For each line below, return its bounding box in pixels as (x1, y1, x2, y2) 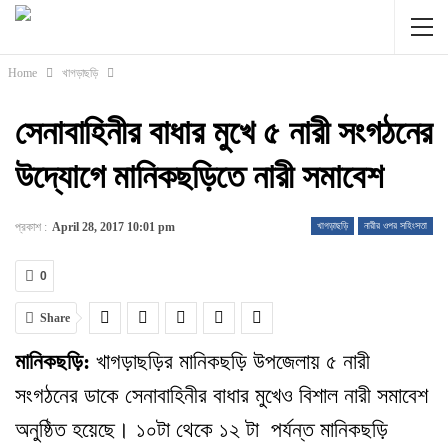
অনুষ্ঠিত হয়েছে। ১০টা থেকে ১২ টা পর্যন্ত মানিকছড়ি (15, 417, 388, 442)
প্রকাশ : (15, 220, 50, 234)
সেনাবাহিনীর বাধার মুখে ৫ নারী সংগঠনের (15, 114, 433, 151)
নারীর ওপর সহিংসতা (364, 220, 427, 231)
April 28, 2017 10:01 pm (52, 220, 175, 234)
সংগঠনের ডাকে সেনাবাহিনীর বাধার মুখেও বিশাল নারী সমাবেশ (15, 383, 428, 408)
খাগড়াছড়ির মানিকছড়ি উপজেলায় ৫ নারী (96, 349, 370, 374)
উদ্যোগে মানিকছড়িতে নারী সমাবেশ (15, 158, 384, 195)
